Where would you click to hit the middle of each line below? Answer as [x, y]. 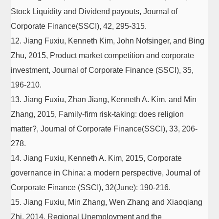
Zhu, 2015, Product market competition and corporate [103, 55]
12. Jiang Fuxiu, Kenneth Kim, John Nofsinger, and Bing [108, 41]
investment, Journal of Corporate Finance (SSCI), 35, [102, 70]
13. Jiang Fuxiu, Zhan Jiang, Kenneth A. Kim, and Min [104, 99]
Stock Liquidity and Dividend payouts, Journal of [94, 11]
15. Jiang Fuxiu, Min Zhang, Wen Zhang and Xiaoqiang [107, 202]
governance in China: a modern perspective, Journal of [106, 173]
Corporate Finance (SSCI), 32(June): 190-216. [91, 187]
